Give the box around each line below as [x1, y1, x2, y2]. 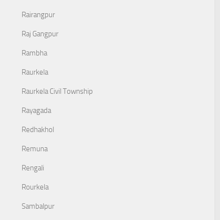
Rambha [22, 49, 47, 57]
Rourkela [22, 183, 49, 192]
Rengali [22, 164, 44, 172]
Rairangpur [22, 10, 55, 19]
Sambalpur [22, 202, 55, 211]
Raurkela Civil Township [22, 87, 93, 96]
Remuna [22, 144, 48, 153]
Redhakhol [22, 125, 54, 134]
